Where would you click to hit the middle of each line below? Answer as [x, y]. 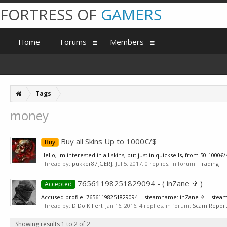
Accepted [58, 184]
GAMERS [131, 14]
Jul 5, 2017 [129, 163]
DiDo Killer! [87, 205]
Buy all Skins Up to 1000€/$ [108, 141]
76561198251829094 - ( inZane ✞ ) [139, 183]
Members [127, 42]
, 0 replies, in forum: [170, 163]
